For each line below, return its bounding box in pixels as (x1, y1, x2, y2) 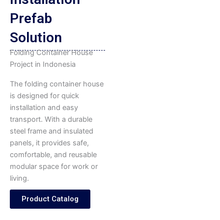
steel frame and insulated (10, 127, 93, 136)
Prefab (10, 10, 52, 27)
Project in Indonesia (10, 60, 76, 69)
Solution (10, 29, 62, 46)
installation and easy (10, 103, 78, 112)
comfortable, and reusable (10, 150, 97, 160)
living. (10, 174, 29, 183)
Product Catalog (22, 194, 79, 203)
